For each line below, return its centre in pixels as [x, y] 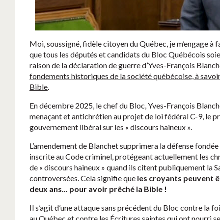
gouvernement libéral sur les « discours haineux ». [111, 127]
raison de [45, 65]
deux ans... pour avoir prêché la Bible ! [98, 189]
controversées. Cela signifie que [83, 178]
